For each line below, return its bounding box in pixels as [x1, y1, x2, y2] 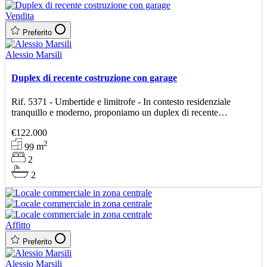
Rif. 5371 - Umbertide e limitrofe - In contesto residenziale [11, 96, 231, 107]
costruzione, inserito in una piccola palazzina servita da [11, 117, 217, 128]
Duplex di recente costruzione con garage [11, 73, 177, 83]
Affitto [5, 220, 30, 231]
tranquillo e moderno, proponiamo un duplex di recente [11, 107, 218, 117]
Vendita [5, 11, 34, 21]
